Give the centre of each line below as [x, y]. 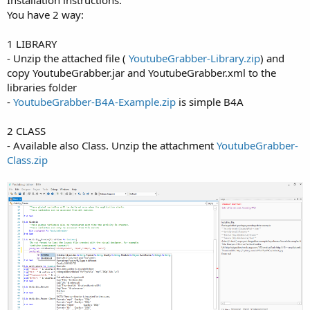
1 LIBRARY [32, 43]
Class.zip [27, 159]
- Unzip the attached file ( [68, 58]
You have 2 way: [45, 14]
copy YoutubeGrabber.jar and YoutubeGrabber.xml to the [142, 72]
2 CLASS [26, 130]
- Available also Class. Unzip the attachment [112, 145]
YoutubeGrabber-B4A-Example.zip [94, 101]
